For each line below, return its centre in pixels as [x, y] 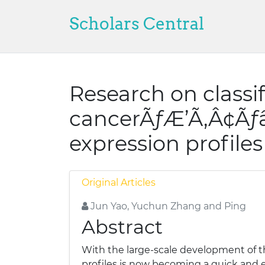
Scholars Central [137, 24]
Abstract [122, 227]
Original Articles [119, 182]
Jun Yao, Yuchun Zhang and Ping [167, 206]
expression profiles [166, 143]
